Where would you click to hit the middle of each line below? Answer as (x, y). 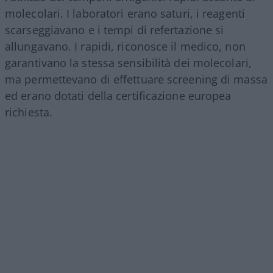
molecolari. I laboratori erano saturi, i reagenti (125, 14)
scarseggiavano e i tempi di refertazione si (115, 30)
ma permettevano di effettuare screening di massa (136, 80)
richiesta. (29, 112)
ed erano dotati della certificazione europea (118, 96)
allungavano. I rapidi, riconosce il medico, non (125, 47)
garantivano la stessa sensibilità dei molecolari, (128, 63)
